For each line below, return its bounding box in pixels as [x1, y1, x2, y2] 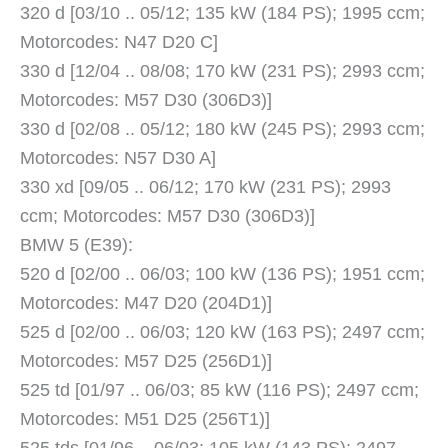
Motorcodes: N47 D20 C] [20, 32, 218, 53]
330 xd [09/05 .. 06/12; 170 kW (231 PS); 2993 [20, 177, 391, 198]
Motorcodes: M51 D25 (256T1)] [20, 409, 270, 430]
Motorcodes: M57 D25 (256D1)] [20, 351, 272, 372]
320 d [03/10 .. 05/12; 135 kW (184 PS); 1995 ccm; [20, 3, 425, 24]
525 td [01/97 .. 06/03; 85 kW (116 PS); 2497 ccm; [20, 380, 419, 401]
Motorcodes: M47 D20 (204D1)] [20, 293, 272, 314]
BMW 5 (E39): [20, 235, 133, 256]
